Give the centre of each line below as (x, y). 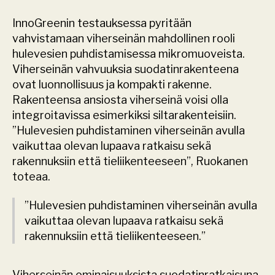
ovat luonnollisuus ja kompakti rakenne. (112, 85)
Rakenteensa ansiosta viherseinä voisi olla (120, 100)
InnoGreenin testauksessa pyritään (102, 23)
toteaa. (31, 177)
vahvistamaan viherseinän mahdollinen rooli (124, 39)
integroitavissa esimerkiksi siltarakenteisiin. (124, 115)
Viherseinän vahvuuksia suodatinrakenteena (126, 69)
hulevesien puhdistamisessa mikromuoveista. (129, 54)
